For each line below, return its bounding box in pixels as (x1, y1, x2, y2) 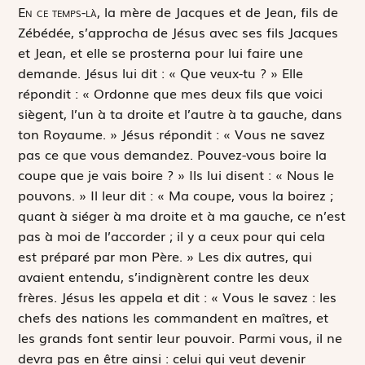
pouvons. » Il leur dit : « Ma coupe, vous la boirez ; (18, 184, 334, 204)
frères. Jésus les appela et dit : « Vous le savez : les (18, 286, 337, 306)
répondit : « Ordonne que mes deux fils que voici (18, 82, 323, 103)
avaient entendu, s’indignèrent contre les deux (18, 266, 310, 286)
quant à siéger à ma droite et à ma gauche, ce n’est (18, 204, 346, 225)
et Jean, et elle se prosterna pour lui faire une (18, 42, 304, 62)
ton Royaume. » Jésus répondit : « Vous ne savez (18, 123, 326, 143)
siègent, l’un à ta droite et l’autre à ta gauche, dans (18, 103, 343, 123)
